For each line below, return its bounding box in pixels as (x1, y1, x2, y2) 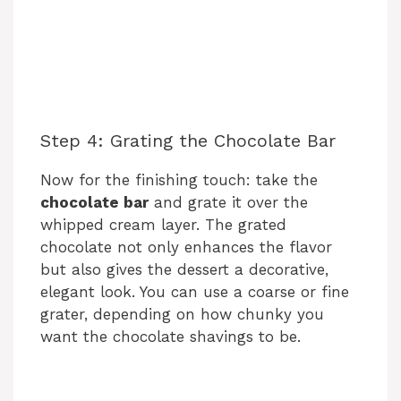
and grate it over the (149, 192, 308, 211)
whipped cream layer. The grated (40, 215, 286, 234)
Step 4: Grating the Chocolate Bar (40, 129, 336, 151)
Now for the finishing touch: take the (40, 170, 318, 189)
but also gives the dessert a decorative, (40, 260, 328, 278)
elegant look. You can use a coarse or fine (40, 282, 349, 301)
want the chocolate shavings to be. (40, 327, 301, 346)
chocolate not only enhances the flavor (40, 237, 332, 256)
